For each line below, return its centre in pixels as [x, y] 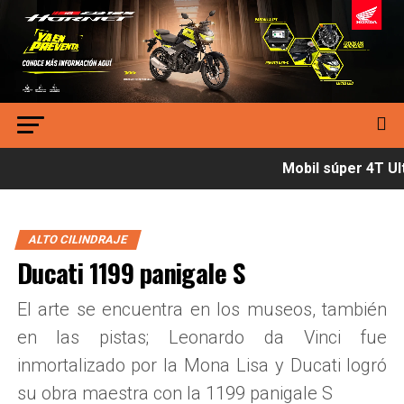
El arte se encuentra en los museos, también [202, 310]
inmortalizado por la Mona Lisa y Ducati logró [202, 366]
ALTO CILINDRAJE [78, 240]
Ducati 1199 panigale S [130, 273]
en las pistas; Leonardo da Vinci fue [202, 338]
